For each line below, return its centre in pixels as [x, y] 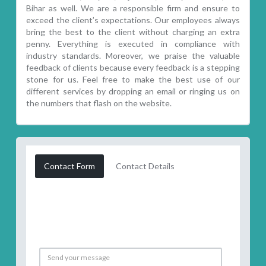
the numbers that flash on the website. [99, 103]
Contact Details [145, 166]
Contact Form [70, 166]
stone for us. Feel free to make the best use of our [133, 79]
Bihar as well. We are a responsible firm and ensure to [133, 8]
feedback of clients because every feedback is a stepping [133, 67]
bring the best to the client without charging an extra [133, 31]
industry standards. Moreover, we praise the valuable [133, 55]
